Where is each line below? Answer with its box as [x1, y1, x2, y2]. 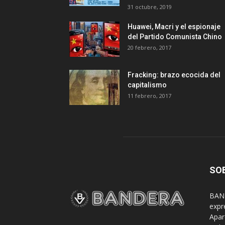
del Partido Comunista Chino [128, 33, 222, 41]
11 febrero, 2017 [128, 92, 171, 99]
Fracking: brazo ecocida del [128, 71, 220, 79]
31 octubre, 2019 [128, 3, 172, 11]
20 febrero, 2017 [128, 44, 171, 51]
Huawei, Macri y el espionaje [128, 23, 220, 31]
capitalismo [128, 81, 167, 89]
